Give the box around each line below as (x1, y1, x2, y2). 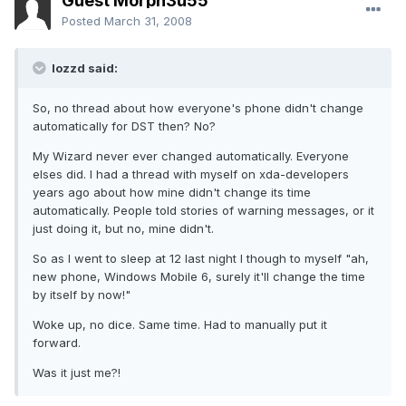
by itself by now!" (33, 287, 130, 303)
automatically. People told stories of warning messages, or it (33, 203, 374, 218)
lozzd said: (49, 61, 118, 76)
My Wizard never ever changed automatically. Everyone (33, 149, 349, 164)
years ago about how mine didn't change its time (33, 185, 311, 200)
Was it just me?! (33, 365, 121, 381)
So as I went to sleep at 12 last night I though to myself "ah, (33, 251, 369, 266)
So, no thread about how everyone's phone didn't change (33, 101, 363, 116)
